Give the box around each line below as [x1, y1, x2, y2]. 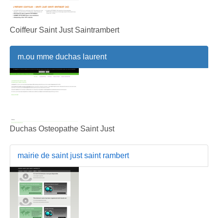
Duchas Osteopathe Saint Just [10, 124, 114, 133]
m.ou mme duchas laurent [18, 52, 107, 61]
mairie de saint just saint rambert [18, 151, 129, 160]
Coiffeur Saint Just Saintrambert [10, 25, 119, 34]
